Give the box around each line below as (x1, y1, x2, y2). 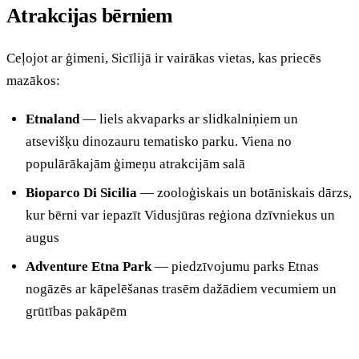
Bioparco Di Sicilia (26, 184, 137, 200)
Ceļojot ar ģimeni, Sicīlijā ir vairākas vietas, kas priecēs (6, 50, 321, 66)
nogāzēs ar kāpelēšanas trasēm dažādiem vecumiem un (26, 280, 337, 296)
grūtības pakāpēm (26, 303, 127, 319)
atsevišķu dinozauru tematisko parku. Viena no (26, 133, 292, 149)
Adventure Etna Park (26, 258, 151, 274)
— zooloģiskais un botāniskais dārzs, (137, 184, 352, 200)
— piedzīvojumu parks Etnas (151, 258, 319, 274)
